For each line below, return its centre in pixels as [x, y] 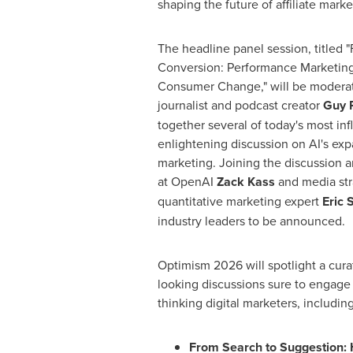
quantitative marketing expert [240, 201]
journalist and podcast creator [240, 105]
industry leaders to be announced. [251, 221]
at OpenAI [187, 181]
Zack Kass [245, 182]
